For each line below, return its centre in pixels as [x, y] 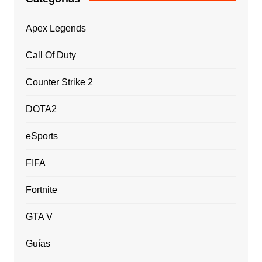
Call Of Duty [51, 56]
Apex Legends [56, 29]
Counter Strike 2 [59, 82]
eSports [42, 136]
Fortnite [41, 190]
